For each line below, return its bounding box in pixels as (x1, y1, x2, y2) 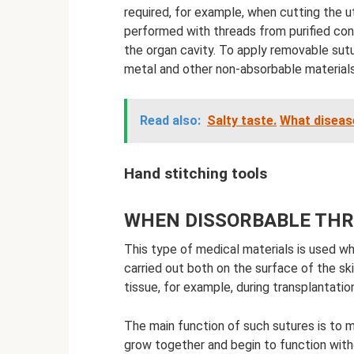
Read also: (140, 112, 201, 128)
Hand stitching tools (124, 164, 267, 183)
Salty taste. (207, 112, 277, 128)
